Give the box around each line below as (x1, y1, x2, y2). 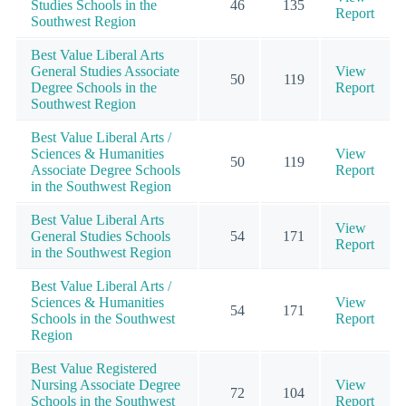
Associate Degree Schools (31, 162, 180, 179)
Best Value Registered (31, 361, 157, 377)
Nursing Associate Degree (31, 377, 180, 393)
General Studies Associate (31, 63, 179, 80)
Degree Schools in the (31, 80, 157, 96)
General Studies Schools (31, 228, 170, 245)
